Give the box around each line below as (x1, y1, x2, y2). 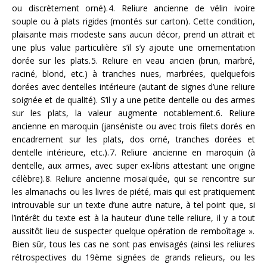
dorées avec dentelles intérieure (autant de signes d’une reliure (12, 81, 255, 93)
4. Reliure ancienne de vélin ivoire (108, 2, 256, 14)
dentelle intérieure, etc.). (12, 147, 110, 159)
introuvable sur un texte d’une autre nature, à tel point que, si (12, 199, 255, 211)
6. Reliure (216, 107, 255, 119)
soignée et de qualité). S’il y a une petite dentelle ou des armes (12, 94, 255, 106)
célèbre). (12, 173, 45, 185)
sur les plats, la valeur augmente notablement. (12, 107, 215, 119)
